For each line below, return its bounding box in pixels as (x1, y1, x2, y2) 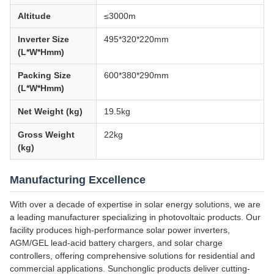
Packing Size (18, 70, 71, 80)
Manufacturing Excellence (10, 173, 146, 186)
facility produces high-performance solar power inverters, (10, 224, 230, 235)
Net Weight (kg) (18, 106, 83, 116)
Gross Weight (18, 129, 75, 139)
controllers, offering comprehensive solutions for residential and (10, 250, 255, 261)
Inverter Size (18, 34, 69, 44)
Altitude (18, 10, 51, 21)
